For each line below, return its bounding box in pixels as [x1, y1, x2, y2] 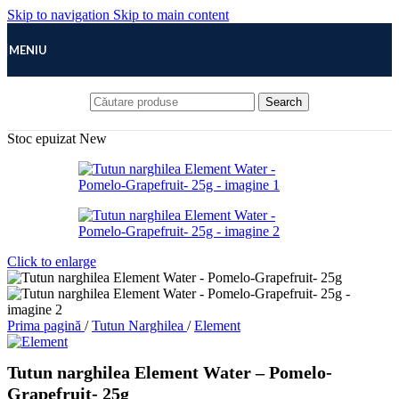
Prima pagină [7, 318, 85, 333]
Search [265, 94, 302, 109]
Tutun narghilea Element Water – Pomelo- [7, 362, 332, 383]
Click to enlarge [7, 254, 96, 269]
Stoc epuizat [7, 131, 76, 146]
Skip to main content [113, 7, 229, 22]
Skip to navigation [7, 7, 113, 22]
